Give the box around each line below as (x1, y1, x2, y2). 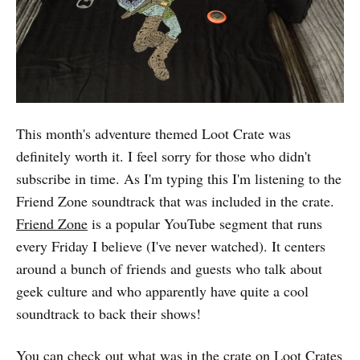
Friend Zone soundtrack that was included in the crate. (16, 191, 334, 211)
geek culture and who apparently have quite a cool (16, 281, 309, 301)
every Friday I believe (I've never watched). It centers (16, 236, 325, 256)
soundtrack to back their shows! (16, 304, 201, 323)
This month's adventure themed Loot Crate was (16, 124, 291, 143)
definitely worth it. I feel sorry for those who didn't (16, 146, 311, 166)
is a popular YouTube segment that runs (88, 214, 322, 233)
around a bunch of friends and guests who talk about (16, 259, 322, 278)
